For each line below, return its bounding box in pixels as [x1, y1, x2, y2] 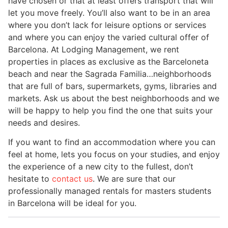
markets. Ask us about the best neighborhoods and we [8, 93, 219, 103]
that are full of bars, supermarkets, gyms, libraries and [8, 80, 217, 91]
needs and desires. [8, 117, 80, 128]
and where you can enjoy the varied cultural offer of [8, 32, 209, 42]
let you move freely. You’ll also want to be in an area [8, 7, 210, 18]
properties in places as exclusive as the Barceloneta [8, 56, 209, 67]
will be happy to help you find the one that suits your [8, 105, 213, 116]
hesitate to [8, 174, 52, 184]
